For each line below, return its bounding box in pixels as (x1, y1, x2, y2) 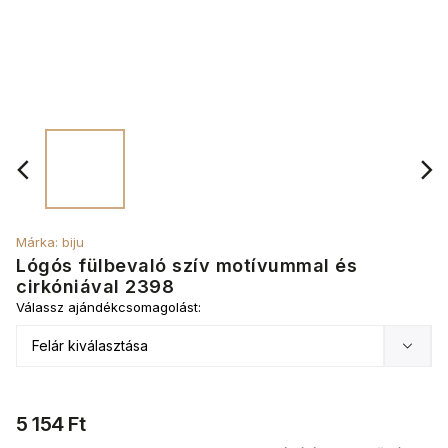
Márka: (16, 234, 62, 250)
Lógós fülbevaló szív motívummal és (16, 255, 357, 276)
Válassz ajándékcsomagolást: (16, 299, 201, 315)
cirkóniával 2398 (16, 276, 174, 297)
